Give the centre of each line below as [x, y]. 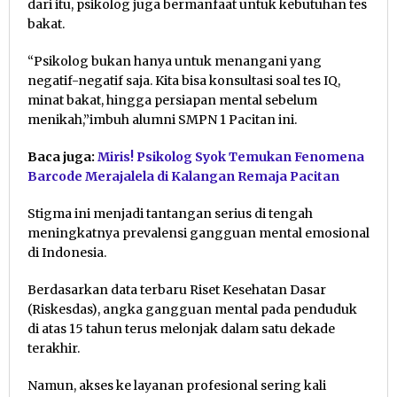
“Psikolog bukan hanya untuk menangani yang [175, 61]
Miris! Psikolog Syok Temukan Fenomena [231, 156]
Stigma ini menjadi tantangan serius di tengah [170, 213]
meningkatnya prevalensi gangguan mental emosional [198, 233]
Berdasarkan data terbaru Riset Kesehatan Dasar [177, 289]
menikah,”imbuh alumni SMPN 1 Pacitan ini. [162, 119]
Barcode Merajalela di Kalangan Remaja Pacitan [183, 176]
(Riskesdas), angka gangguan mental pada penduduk [192, 309]
